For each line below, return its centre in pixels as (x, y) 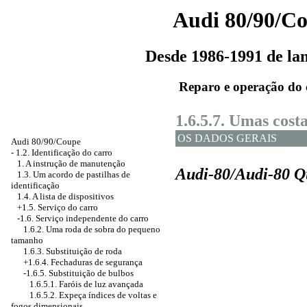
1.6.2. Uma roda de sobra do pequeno (92, 229)
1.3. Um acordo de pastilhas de (74, 174)
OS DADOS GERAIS (227, 138)
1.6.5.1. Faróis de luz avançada (86, 284)
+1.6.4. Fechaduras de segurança (83, 262)
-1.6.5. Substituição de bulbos (78, 273)
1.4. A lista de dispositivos (65, 196)
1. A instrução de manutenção (71, 163)
